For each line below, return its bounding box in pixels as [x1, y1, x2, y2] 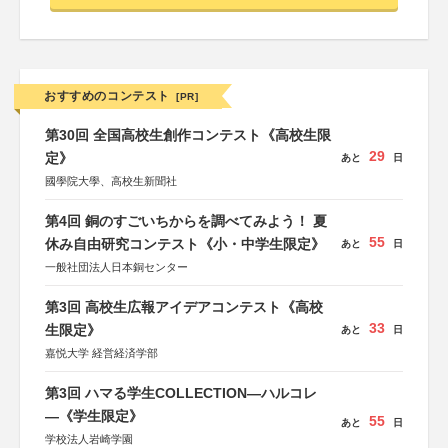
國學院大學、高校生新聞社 [45, 175, 177, 187]
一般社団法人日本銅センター [45, 261, 188, 273]
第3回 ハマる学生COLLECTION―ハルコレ [45, 385, 317, 401]
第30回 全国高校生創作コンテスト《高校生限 [45, 127, 331, 143]
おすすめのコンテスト [44, 89, 170, 103]
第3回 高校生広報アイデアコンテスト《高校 [45, 299, 323, 315]
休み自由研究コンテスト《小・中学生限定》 [45, 236, 325, 252]
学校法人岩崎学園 [45, 433, 133, 445]
